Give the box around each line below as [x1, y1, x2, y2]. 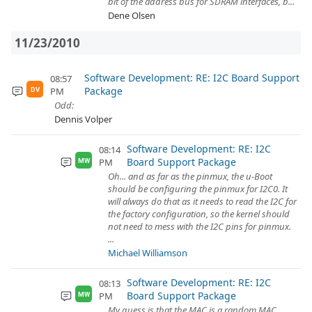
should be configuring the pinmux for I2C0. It [108, 182, 288, 195]
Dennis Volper [54, 113, 112, 125]
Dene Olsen [108, 9, 155, 22]
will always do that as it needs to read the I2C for [108, 195, 297, 208]
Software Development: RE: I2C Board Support [84, 71, 300, 84]
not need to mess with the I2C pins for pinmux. [108, 220, 291, 233]
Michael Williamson [108, 247, 187, 259]
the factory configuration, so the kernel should [108, 208, 290, 220]
